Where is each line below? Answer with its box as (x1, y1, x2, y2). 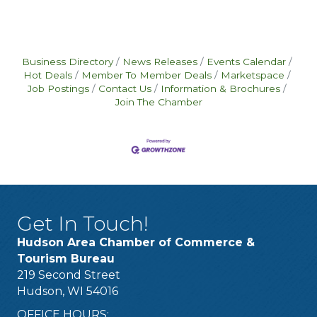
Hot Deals (23, 69, 72, 81)
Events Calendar (207, 56, 286, 68)
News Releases (122, 56, 197, 68)
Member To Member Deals (81, 69, 212, 81)
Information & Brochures (161, 83, 280, 95)
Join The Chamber (115, 96, 202, 108)
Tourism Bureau (17, 251, 115, 265)
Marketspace (221, 69, 284, 81)
